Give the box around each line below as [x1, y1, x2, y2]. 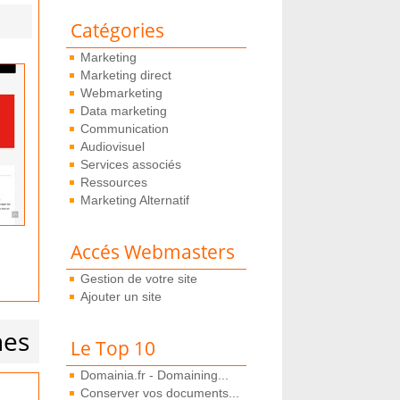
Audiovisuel [79, 139, 145, 154]
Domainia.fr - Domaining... [79, 368, 229, 382]
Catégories [70, 18, 164, 43]
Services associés [79, 157, 181, 171]
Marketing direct [79, 68, 171, 82]
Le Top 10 [70, 336, 155, 361]
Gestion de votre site [79, 271, 197, 286]
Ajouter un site [79, 289, 162, 304]
